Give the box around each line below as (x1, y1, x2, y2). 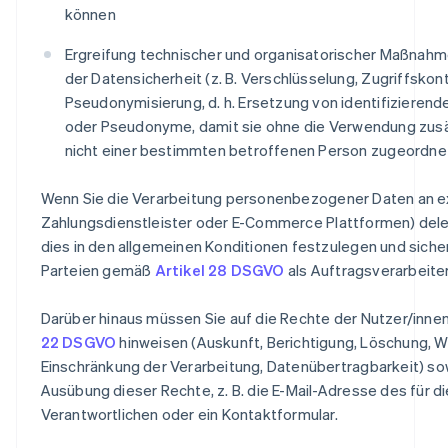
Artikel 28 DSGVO (154, 259, 285, 280)
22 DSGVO (40, 331, 117, 352)
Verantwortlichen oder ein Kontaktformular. (40, 403, 338, 424)
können (64, 3, 116, 24)
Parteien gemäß (40, 259, 155, 280)
